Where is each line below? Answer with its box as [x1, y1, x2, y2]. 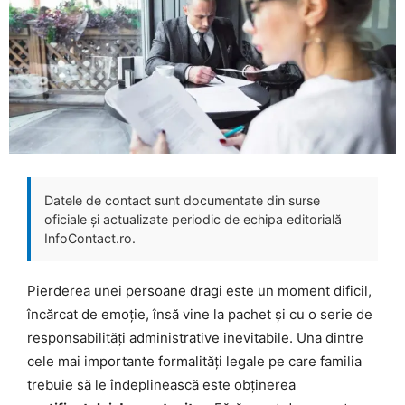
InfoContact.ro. [44, 230, 136, 246]
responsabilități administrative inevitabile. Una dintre [27, 328, 363, 346]
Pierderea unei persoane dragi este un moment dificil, [27, 281, 372, 299]
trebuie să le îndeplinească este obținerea [27, 375, 296, 393]
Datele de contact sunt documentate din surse [44, 192, 320, 208]
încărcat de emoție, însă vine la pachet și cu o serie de [27, 305, 372, 323]
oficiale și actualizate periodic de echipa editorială [44, 211, 342, 227]
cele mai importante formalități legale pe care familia [27, 352, 362, 370]
